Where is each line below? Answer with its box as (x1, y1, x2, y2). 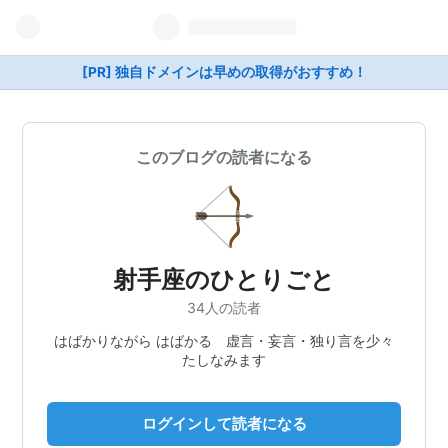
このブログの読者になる (136, 147, 312, 167)
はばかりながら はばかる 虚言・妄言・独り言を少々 (54, 331, 394, 349)
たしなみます (182, 350, 266, 368)
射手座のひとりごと (113, 265, 335, 294)
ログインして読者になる (141, 413, 307, 433)
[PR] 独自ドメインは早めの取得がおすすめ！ (81, 64, 367, 80)
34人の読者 (187, 298, 261, 316)
